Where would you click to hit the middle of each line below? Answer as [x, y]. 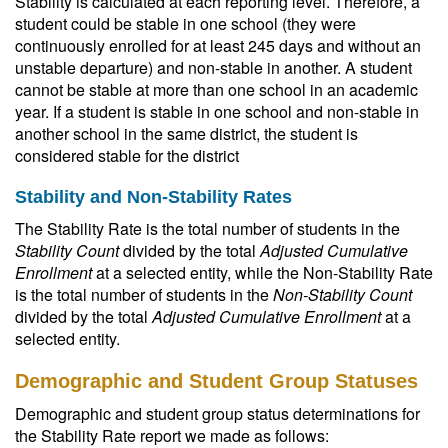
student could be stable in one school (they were [185, 23]
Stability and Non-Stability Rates [153, 197]
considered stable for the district [127, 155]
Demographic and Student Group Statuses [216, 381]
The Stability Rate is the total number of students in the [207, 228]
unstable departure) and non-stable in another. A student [213, 67]
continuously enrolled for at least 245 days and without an [218, 45]
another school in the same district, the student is [186, 133]
